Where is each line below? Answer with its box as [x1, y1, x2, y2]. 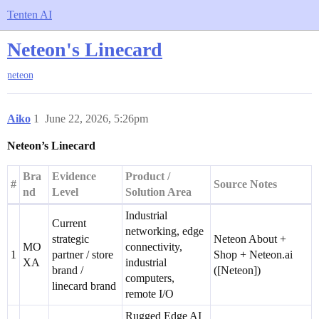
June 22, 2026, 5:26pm [45, 113, 148, 125]
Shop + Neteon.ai [214, 249, 293, 261]
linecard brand [52, 280, 116, 293]
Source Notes [214, 178, 277, 191]
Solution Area [125, 186, 192, 199]
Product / [125, 170, 170, 183]
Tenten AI [7, 9, 52, 21]
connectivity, [125, 241, 182, 253]
